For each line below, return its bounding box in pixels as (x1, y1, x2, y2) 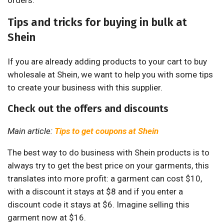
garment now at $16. (7, 212, 86, 223)
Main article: (7, 126, 54, 136)
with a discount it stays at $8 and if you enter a (7, 186, 183, 197)
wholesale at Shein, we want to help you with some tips (7, 69, 213, 80)
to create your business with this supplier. (7, 82, 162, 93)
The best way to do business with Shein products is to (7, 147, 209, 158)
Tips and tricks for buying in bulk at (7, 15, 187, 29)
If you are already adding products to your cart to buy (7, 56, 207, 67)
